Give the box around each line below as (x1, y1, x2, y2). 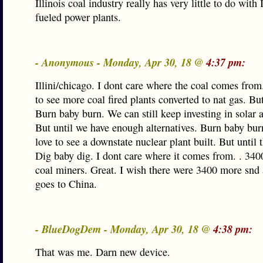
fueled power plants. (35, 10, 121, 24)
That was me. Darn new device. (35, 245, 170, 259)
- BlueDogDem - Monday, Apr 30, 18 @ (35, 221, 213, 237)
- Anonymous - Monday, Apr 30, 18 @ (35, 55, 206, 70)
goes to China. (35, 177, 97, 191)
